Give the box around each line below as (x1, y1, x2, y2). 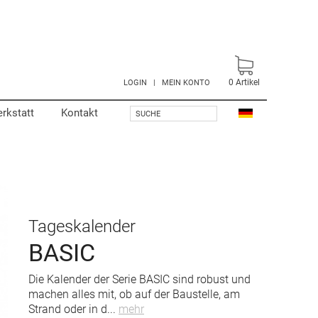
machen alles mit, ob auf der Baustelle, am (28, 287, 240, 301)
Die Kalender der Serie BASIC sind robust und (28, 273, 251, 286)
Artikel (234, 77, 260, 87)
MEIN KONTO (162, 78, 210, 87)
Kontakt (61, 106, 98, 119)
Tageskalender (28, 216, 136, 236)
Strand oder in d (28, 302, 107, 316)
